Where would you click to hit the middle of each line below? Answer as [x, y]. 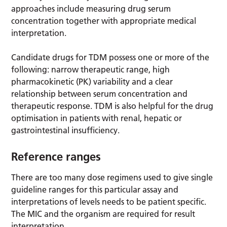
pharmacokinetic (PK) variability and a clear [92, 81]
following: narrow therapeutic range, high [91, 69]
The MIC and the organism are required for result [103, 214]
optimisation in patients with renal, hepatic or [97, 118]
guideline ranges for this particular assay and [95, 189]
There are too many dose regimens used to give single [112, 177]
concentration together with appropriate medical [104, 21]
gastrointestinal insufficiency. [66, 130]
